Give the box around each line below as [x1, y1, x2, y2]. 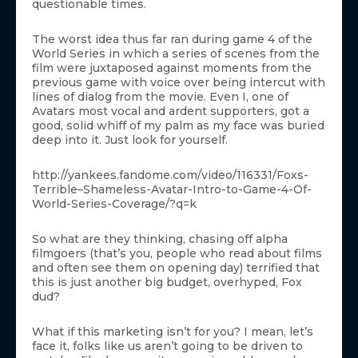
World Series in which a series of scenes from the [32, 46, 320, 62]
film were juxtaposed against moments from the [32, 61, 312, 76]
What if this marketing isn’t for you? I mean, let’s [32, 324, 313, 340]
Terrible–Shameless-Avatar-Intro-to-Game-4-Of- [32, 182, 312, 197]
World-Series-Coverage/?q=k [32, 197, 197, 212]
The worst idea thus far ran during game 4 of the [32, 32, 312, 47]
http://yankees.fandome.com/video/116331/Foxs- [32, 168, 308, 183]
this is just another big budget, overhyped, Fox [32, 275, 302, 290]
